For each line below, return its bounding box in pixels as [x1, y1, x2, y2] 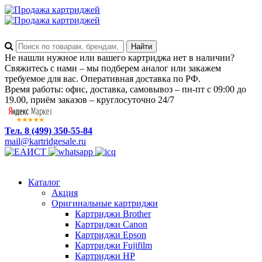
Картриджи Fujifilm [75, 240, 152, 250]
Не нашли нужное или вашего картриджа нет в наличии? [5, 53, 235, 63]
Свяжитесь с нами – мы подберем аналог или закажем [5, 63, 221, 73]
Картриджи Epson [75, 230, 146, 240]
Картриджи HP [75, 251, 135, 261]
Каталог [28, 177, 60, 187]
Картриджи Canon [75, 219, 147, 229]
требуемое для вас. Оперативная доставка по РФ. [5, 74, 201, 84]
